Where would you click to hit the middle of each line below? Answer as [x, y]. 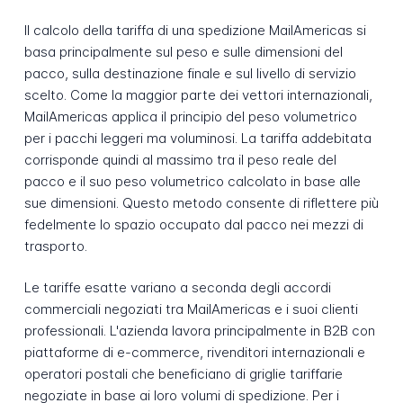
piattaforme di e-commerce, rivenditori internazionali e [194, 353]
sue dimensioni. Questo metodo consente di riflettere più [201, 202]
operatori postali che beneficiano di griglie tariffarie [183, 374]
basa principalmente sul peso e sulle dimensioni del [183, 51]
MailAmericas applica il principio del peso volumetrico [190, 116]
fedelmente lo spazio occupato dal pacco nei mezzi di [193, 224]
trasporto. [55, 246]
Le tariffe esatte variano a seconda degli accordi [177, 288]
